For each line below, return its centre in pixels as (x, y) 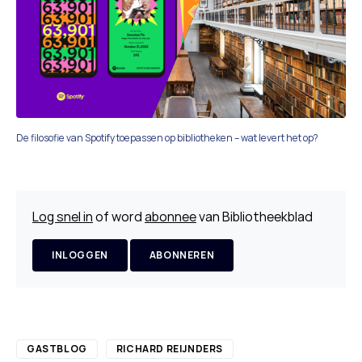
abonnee (170, 216)
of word (119, 216)
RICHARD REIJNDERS (170, 348)
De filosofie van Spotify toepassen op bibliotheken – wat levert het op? (167, 137)
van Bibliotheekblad (255, 216)
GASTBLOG (57, 348)
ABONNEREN (182, 255)
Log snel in (63, 216)
